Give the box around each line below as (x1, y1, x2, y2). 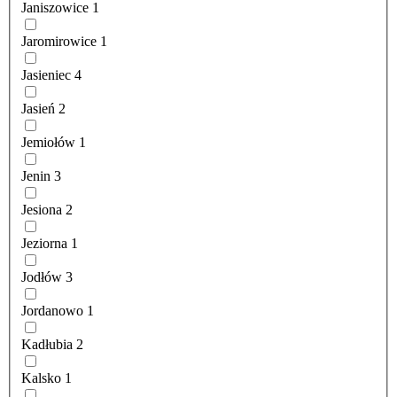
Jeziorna (21, 236, 67, 252)
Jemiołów (21, 135, 75, 151)
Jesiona (21, 202, 62, 218)
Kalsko (21, 370, 61, 386)
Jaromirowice (21, 34, 97, 50)
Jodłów (21, 269, 62, 285)
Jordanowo (21, 303, 83, 319)
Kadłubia (21, 337, 73, 353)
